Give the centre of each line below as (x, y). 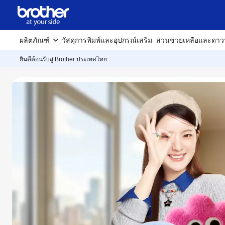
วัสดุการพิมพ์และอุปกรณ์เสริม (107, 40)
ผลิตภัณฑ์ (35, 40)
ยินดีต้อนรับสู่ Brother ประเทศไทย (63, 59)
